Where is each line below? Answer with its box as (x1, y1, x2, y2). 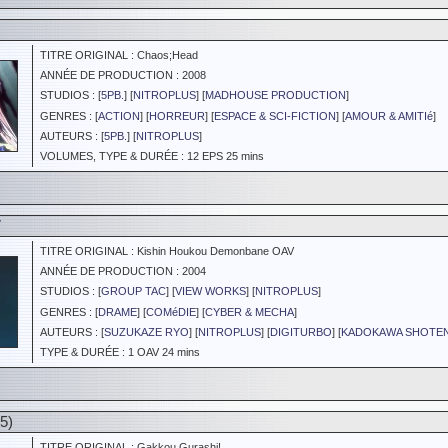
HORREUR (149, 110, 205, 122)
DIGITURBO (270, 326, 332, 338)
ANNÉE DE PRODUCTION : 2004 (34, 265, 206, 277)
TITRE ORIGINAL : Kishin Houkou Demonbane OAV (34, 245, 294, 257)
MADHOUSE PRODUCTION (205, 89, 346, 101)
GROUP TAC (101, 285, 166, 297)
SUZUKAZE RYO (104, 326, 189, 338)
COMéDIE (146, 306, 196, 318)
